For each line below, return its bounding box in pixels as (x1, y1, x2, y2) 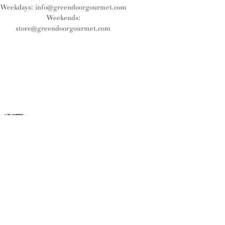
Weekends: (46, 14, 80, 22)
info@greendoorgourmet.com (35, 3, 127, 12)
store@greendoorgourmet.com (16, 24, 110, 33)
